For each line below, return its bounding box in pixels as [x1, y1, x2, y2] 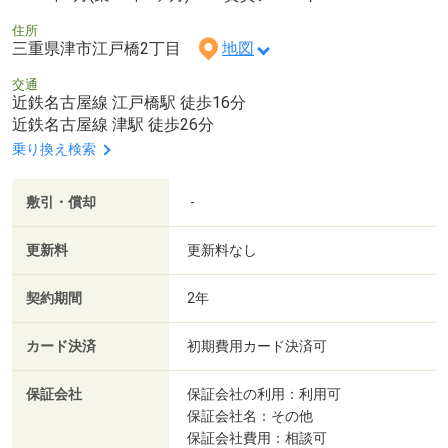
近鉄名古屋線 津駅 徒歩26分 [12, 115, 214, 135]
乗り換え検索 [12, 141, 96, 158]
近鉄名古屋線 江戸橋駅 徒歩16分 [12, 93, 246, 113]
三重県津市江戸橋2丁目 [12, 39, 197, 59]
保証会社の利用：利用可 [187, 386, 341, 403]
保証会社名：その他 [187, 408, 313, 425]
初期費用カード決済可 [187, 338, 327, 355]
